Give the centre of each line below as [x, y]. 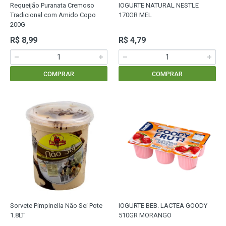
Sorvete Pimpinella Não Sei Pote [56, 206]
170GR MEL [135, 15]
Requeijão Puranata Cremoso [52, 5]
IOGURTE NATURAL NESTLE [159, 5]
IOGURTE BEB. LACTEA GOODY [163, 206]
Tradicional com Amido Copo [53, 15]
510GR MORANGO [145, 215]
